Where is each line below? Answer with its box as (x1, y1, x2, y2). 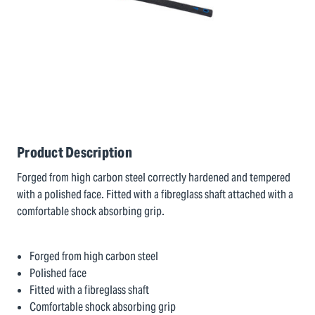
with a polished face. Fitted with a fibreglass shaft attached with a (17, 187, 293, 202)
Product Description (17, 143, 132, 162)
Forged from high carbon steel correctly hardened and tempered (17, 170, 290, 185)
